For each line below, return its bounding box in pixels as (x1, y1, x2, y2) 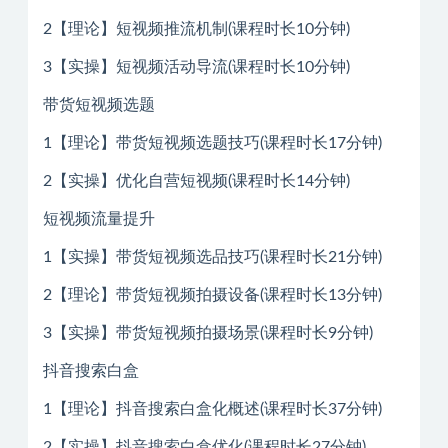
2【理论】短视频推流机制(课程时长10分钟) (43, 20, 350, 37)
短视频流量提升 (43, 210, 155, 227)
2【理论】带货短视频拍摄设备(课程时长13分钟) (43, 286, 382, 303)
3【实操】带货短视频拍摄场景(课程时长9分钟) (43, 324, 373, 341)
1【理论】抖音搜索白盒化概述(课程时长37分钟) (43, 400, 382, 417)
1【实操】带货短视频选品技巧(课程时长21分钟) (43, 248, 382, 265)
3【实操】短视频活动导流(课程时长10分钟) (43, 58, 350, 75)
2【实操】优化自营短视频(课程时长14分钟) (43, 172, 350, 189)
